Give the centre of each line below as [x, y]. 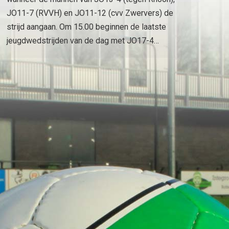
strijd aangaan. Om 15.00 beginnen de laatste [86, 27]
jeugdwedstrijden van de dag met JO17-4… [83, 41]
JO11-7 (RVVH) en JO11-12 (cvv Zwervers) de [90, 13]
